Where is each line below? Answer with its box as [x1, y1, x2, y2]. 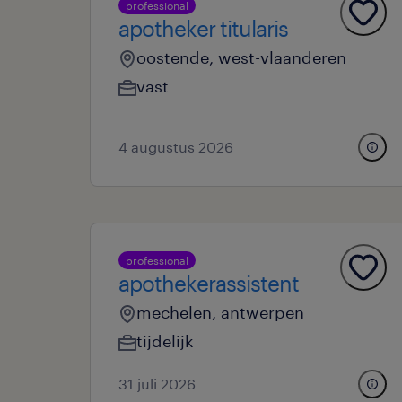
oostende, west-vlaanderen [136, 48, 346, 67]
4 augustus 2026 [118, 138, 233, 155]
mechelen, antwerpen [136, 302, 304, 322]
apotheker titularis [118, 15, 288, 41]
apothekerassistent [118, 270, 299, 296]
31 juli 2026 [118, 375, 196, 392]
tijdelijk [136, 331, 194, 351]
